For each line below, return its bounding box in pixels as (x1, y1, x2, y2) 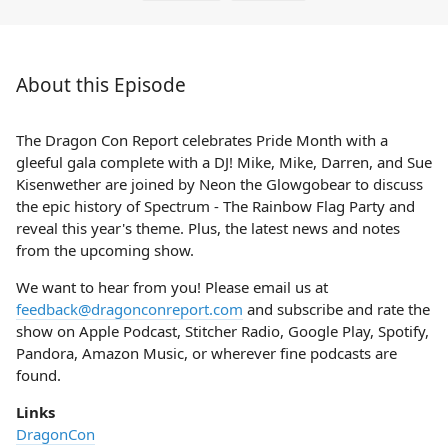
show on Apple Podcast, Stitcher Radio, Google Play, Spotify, (16, 321, 429, 341)
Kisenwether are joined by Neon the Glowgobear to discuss (16, 174, 423, 194)
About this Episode (16, 72, 186, 98)
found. (16, 365, 61, 385)
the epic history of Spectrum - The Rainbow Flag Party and (16, 196, 415, 216)
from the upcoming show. (16, 240, 194, 260)
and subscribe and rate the (243, 299, 430, 319)
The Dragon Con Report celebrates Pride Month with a (16, 130, 388, 150)
